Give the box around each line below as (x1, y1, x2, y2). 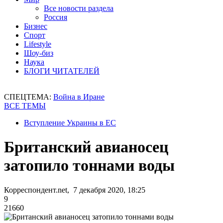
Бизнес (24, 22, 47, 30)
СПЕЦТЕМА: (4, 93, 53, 101)
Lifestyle (24, 40, 51, 48)
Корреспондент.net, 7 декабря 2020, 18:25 (4, 185, 145, 194)
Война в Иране (53, 93, 105, 101)
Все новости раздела (44, 4, 113, 12)
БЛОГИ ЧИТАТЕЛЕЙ (24, 67, 100, 75)
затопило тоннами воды (4, 156, 175, 175)
